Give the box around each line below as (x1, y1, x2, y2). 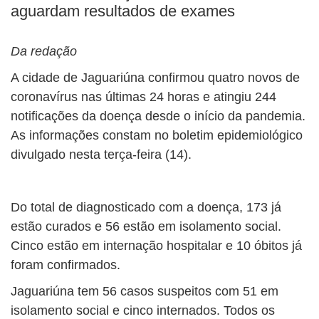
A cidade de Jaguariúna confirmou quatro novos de (11, 70, 300, 85)
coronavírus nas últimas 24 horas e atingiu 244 (11, 90, 276, 104)
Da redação (11, 44, 77, 58)
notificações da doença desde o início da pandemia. (11, 109, 305, 123)
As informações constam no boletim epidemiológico (11, 128, 303, 142)
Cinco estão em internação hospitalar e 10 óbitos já (11, 239, 302, 253)
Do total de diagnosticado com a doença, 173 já (11, 200, 281, 214)
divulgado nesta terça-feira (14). (11, 147, 192, 162)
